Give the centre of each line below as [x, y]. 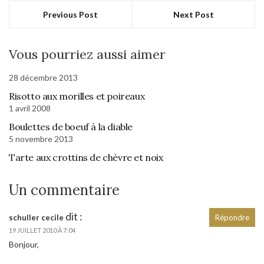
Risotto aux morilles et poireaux [77, 96]
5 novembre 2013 [41, 139]
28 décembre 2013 [43, 78]
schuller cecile [36, 218]
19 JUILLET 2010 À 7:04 [42, 230]
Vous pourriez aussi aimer [87, 55]
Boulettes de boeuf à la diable [71, 127]
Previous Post [70, 15]
